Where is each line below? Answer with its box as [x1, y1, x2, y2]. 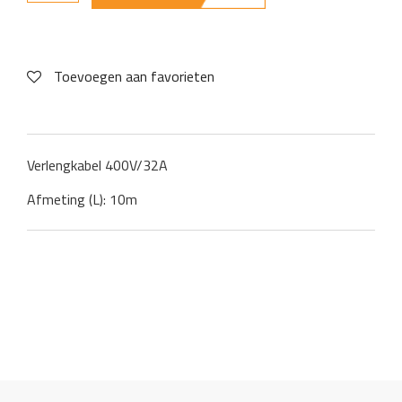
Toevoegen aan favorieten [54, 65, 214, 87]
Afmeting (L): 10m [27, 188, 137, 211]
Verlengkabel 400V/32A [27, 153, 168, 176]
